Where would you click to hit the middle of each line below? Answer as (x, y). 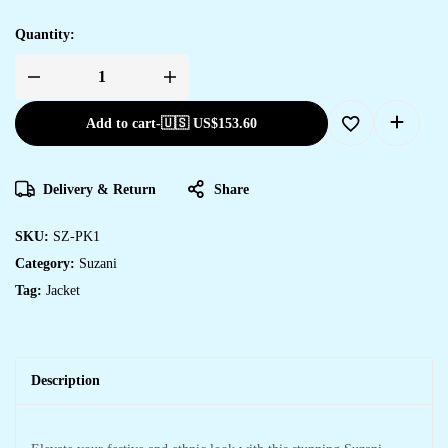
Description (65, 380)
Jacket (63, 290)
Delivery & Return (99, 189)
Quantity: (45, 34)
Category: (47, 263)
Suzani (98, 263)
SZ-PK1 (76, 236)
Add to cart (121, 123)
